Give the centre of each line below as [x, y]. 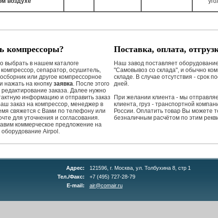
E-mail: [75, 185]
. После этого [91, 84]
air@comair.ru [106, 185]
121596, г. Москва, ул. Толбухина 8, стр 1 [140, 168]
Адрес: [75, 168]
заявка [63, 84]
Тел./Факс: [71, 177]
